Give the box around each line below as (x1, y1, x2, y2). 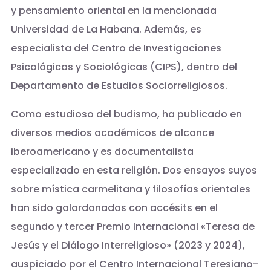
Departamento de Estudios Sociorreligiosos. (10, 79, 227, 93)
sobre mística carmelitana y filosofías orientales (10, 182, 250, 197)
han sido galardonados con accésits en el (10, 201, 218, 215)
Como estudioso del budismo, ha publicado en (10, 107, 242, 122)
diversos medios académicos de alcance (10, 126, 214, 140)
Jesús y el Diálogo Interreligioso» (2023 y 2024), (10, 238, 245, 253)
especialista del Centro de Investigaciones (10, 41, 221, 56)
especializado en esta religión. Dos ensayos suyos (10, 163, 257, 178)
